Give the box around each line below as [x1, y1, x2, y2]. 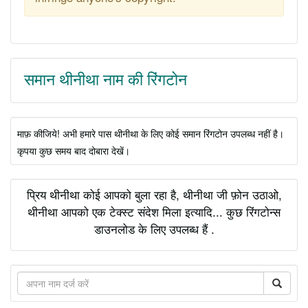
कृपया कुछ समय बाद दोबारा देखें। [17, 142, 130, 157]
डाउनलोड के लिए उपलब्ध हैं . [93, 219, 214, 237]
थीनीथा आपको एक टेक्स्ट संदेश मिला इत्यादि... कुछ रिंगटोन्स [27, 202, 280, 220]
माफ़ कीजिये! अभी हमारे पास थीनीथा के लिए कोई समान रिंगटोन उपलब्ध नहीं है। [17, 125, 284, 140]
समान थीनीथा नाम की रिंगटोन [24, 71, 187, 89]
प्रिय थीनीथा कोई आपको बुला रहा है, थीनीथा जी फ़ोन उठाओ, [26, 185, 282, 203]
